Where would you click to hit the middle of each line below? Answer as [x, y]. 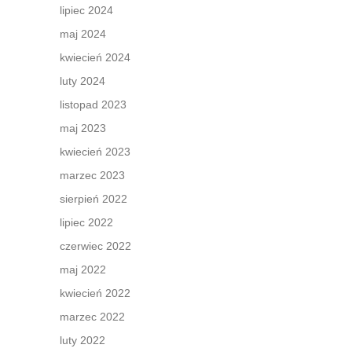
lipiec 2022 [86, 222]
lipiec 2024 [86, 10]
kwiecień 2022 [95, 293]
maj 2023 [83, 128]
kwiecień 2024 [95, 57]
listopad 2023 [93, 104]
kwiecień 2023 [95, 152]
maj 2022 [83, 269]
